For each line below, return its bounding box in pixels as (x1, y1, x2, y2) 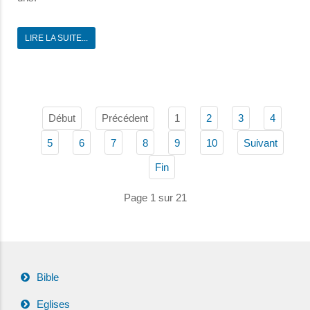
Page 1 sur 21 (123, 191, 187, 203)
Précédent (102, 111, 148, 124)
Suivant (243, 136, 277, 149)
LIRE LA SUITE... (25, 33, 88, 44)
